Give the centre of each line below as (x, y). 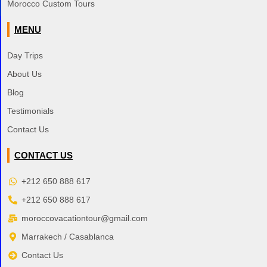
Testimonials (30, 111)
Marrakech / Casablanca (67, 237)
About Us (24, 74)
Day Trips (25, 56)
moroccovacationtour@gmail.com (84, 218)
